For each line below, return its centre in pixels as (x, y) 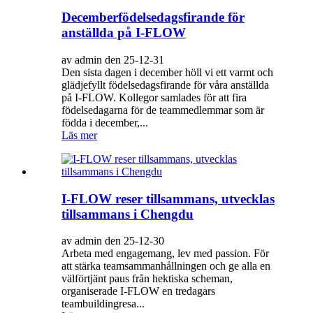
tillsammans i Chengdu (128, 214)
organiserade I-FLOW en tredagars (138, 291)
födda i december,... (105, 122)
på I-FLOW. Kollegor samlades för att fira (154, 97)
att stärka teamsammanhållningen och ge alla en (166, 266)
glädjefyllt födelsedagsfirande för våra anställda (165, 85)
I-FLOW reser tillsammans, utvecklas (168, 198)
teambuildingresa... (103, 304)
